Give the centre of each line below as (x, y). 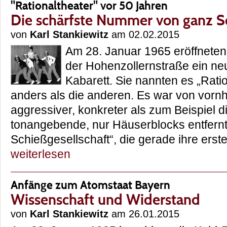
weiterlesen (41, 154)
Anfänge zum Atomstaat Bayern (90, 185)
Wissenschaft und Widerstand (105, 200)
